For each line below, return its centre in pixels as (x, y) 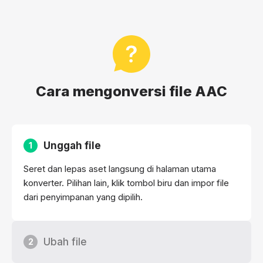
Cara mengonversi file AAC (131, 92)
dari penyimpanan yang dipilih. (83, 197)
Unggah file (72, 146)
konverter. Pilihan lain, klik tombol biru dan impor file (126, 183)
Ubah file (65, 242)
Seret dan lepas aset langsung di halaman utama (120, 169)
